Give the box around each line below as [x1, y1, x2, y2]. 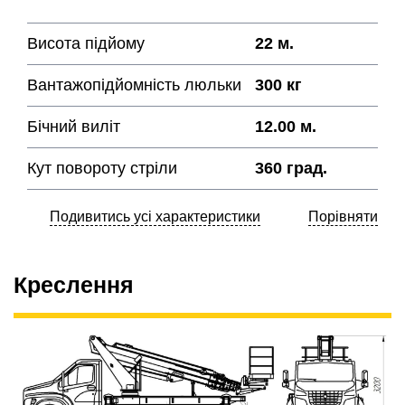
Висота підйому [27, 34, 145, 53]
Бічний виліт [27, 118, 120, 137]
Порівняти [308, 209, 378, 225]
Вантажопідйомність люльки [27, 76, 241, 95]
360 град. [255, 159, 328, 178]
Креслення [14, 272, 134, 298]
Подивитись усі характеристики [50, 209, 260, 225]
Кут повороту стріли [27, 159, 177, 178]
